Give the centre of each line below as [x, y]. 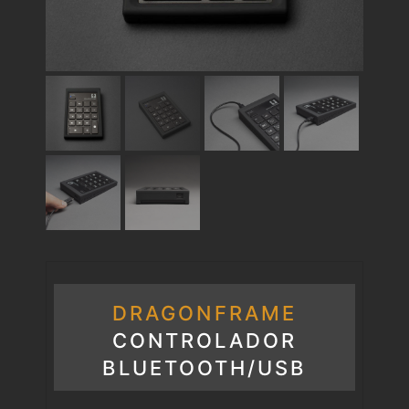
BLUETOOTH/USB [204, 368]
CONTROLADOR [204, 341]
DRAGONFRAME [204, 313]
